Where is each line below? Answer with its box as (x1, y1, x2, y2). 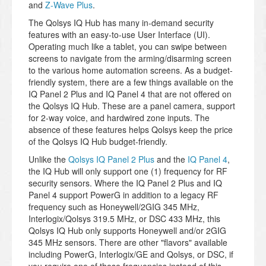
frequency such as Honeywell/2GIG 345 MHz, (28, 201, 199, 213)
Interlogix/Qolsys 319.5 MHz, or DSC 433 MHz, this (28, 213, 220, 225)
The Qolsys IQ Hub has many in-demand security (28, 17, 214, 29)
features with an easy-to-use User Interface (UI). (28, 28, 210, 41)
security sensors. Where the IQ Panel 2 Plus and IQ (28, 177, 222, 189)
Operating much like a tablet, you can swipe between (28, 40, 227, 53)
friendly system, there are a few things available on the (28, 76, 233, 88)
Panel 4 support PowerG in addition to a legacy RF (28, 189, 218, 201)
